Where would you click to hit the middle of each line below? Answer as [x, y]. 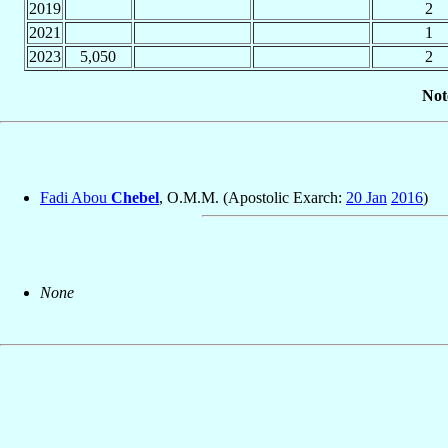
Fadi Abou [75, 198]
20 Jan [366, 198]
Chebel [135, 198]
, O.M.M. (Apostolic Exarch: [252, 198]
